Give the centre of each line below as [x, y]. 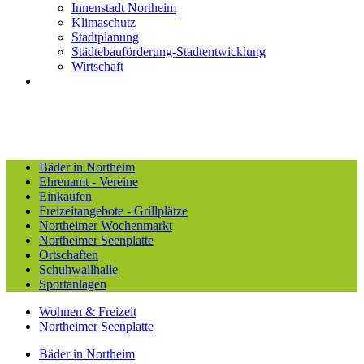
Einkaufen [65, 197]
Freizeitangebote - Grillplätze [113, 211]
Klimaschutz [104, 23]
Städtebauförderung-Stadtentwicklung [169, 52]
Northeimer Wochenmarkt [106, 226]
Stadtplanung [105, 37]
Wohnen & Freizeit [88, 312]
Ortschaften [69, 255]
